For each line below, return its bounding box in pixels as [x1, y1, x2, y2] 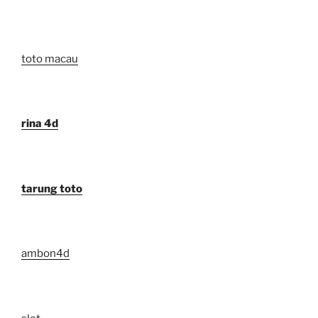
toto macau [21, 52, 78, 65]
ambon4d [21, 247, 70, 261]
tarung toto [21, 182, 82, 195]
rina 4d [21, 117, 58, 131]
